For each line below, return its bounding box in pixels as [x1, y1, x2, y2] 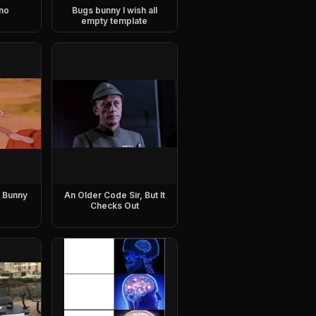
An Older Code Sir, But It [63, 190, 165, 200]
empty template [81, 16, 148, 26]
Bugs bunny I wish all [71, 5, 157, 16]
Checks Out [90, 200, 139, 211]
